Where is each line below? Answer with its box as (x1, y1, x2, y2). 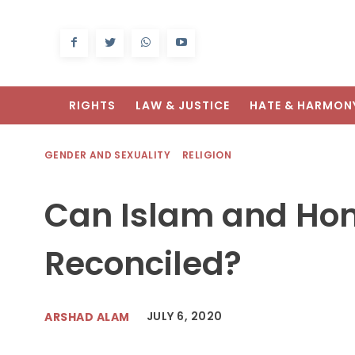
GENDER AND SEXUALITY (44, 148, 170, 162)
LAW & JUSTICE (136, 97, 230, 114)
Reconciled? (44, 241, 242, 287)
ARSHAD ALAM (44, 308, 130, 325)
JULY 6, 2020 (146, 308, 223, 325)
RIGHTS (69, 97, 116, 114)
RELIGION (182, 148, 232, 162)
